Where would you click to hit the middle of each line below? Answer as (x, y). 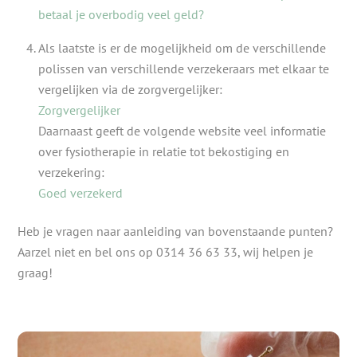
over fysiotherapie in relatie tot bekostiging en (164, 151)
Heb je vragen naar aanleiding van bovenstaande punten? (176, 231)
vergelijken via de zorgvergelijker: (132, 89)
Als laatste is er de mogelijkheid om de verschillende (182, 47)
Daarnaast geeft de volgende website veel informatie (182, 130)
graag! (35, 273)
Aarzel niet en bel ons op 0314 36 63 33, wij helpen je (166, 252)
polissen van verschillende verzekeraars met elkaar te (184, 68)
